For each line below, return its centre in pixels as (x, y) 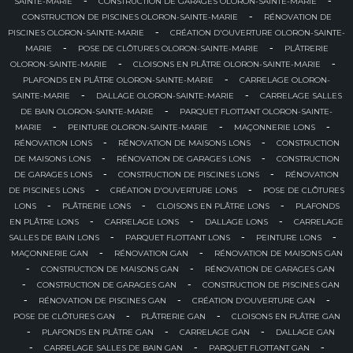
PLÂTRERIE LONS (96, 206)
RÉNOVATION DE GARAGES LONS (183, 159)
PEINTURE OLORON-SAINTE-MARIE (138, 128)
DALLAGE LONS (236, 222)
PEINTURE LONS (289, 238)
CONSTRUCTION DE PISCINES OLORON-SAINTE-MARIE (130, 17)
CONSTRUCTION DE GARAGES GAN (106, 285)
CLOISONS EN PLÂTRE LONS (213, 206)
